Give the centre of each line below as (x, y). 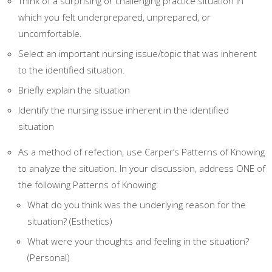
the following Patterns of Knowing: (88, 185)
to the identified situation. (72, 70)
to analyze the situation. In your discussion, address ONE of (142, 168)
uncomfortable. (50, 33)
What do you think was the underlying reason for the (137, 205)
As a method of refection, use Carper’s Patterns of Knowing (141, 152)
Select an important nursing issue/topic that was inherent (138, 53)
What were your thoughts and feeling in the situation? (138, 241)
